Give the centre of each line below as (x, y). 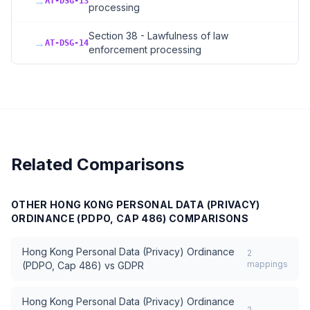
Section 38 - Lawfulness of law (158, 36)
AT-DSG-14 (67, 43)
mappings (267, 264)
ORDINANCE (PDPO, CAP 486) (89, 218)
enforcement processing (145, 49)
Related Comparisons (98, 164)
